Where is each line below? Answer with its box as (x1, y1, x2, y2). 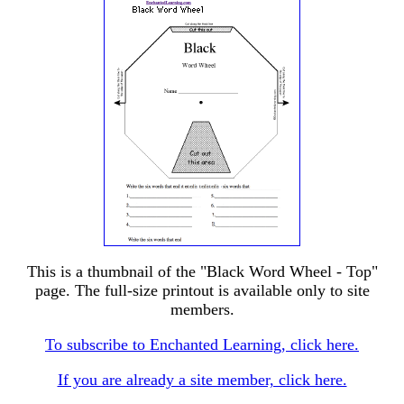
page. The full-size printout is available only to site (34, 281, 370, 299)
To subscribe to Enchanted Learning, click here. (45, 335, 359, 353)
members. (170, 300, 234, 318)
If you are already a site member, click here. (57, 371, 347, 389)
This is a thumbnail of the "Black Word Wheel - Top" (26, 262, 378, 280)
